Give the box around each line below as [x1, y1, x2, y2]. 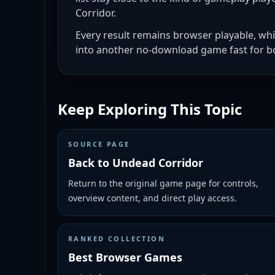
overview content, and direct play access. [68, 192, 237, 204]
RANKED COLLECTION [68, 234, 166, 243]
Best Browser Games [68, 250, 182, 265]
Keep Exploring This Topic [58, 99, 242, 119]
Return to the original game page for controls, [68, 177, 258, 189]
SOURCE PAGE [68, 139, 130, 149]
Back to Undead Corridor [68, 155, 203, 170]
